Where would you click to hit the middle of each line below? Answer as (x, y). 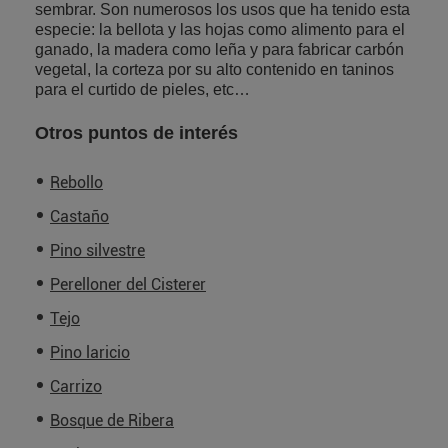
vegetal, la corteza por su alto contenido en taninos (214, 70)
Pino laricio (90, 353)
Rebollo (76, 183)
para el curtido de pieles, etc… (142, 90)
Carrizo (76, 387)
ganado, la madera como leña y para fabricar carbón (219, 50)
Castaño (79, 217)
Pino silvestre (97, 251)
